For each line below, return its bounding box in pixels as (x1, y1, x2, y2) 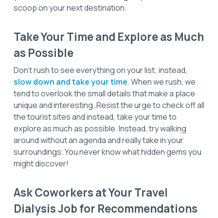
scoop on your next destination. (14, 2, 127, 13)
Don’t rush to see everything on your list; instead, (14, 65, 187, 76)
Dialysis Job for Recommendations (14, 201, 198, 217)
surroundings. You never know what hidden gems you (14, 146, 201, 158)
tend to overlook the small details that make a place (14, 88, 195, 99)
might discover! (14, 158, 69, 169)
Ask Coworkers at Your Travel (14, 185, 168, 200)
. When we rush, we (127, 76, 196, 88)
